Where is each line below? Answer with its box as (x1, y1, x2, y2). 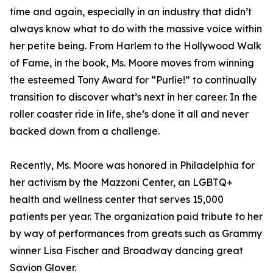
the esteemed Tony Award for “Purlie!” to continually (10, 74, 257, 86)
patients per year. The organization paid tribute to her (10, 210, 263, 222)
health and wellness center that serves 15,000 (10, 193, 224, 205)
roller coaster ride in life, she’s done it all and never (10, 108, 249, 120)
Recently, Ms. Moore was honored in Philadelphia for (10, 159, 255, 171)
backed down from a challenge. (10, 125, 160, 137)
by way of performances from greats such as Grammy (10, 227, 262, 239)
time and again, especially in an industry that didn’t (10, 5, 252, 18)
